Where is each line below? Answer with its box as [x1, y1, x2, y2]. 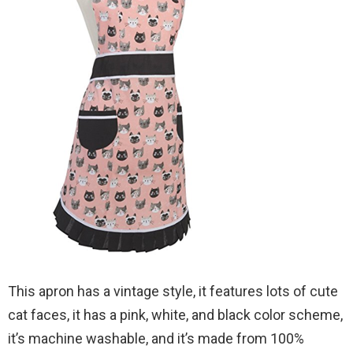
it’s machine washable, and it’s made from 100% [8, 329, 304, 347]
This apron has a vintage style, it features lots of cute [8, 282, 338, 299]
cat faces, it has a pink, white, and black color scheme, [8, 306, 343, 323]
